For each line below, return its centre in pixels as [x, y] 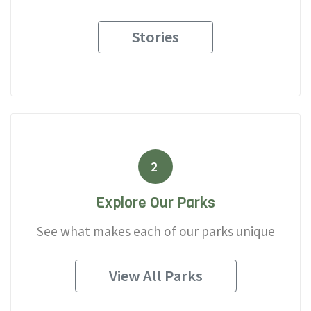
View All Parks [155, 276]
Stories [155, 37]
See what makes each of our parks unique [155, 232]
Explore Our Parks [155, 203]
